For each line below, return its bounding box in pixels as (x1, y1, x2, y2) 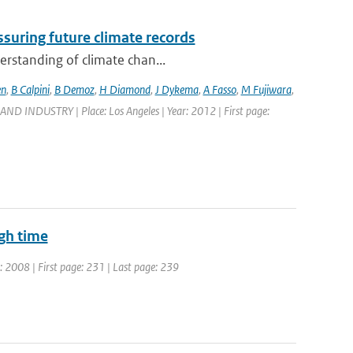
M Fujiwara (240, 82, 292, 97)
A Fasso (203, 82, 236, 97)
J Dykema (154, 82, 199, 97)
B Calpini (10, 82, 50, 97)
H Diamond (98, 82, 150, 97)
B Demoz (54, 82, 95, 97)
